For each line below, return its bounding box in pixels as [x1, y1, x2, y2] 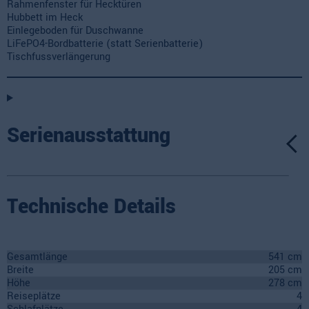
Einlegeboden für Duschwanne [7, 23, 143, 39]
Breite [7, 262, 34, 277]
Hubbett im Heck [7, 10, 83, 26]
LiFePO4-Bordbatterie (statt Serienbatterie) [7, 37, 203, 52]
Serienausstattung [7, 121, 170, 150]
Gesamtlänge [7, 249, 68, 264]
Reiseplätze [7, 288, 61, 303]
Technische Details [7, 192, 176, 221]
